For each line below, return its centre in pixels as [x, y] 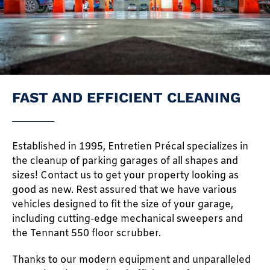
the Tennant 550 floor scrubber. [86, 233]
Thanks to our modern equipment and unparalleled [131, 260]
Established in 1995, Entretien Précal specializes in [130, 146]
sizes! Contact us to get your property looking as [125, 175]
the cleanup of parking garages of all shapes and [125, 161]
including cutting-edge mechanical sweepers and [127, 219]
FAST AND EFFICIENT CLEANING [126, 97]
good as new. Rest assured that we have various [124, 190]
